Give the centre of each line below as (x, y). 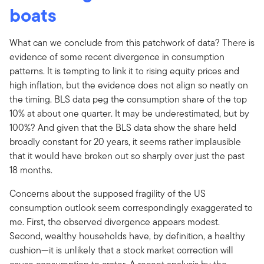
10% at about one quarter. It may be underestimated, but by (129, 113)
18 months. (31, 170)
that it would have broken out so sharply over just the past (127, 156)
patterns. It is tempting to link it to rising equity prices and (124, 71)
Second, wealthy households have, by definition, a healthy (127, 236)
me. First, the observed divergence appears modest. (115, 222)
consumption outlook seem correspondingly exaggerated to (131, 207)
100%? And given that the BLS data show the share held (123, 127)
